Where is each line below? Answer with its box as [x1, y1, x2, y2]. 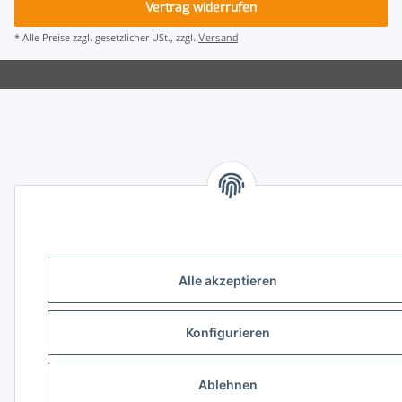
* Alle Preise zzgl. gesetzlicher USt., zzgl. [14, 30, 198, 44]
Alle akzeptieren [179, 273, 277, 289]
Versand [198, 31, 238, 45]
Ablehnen [198, 377, 258, 393]
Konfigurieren [186, 325, 270, 341]
